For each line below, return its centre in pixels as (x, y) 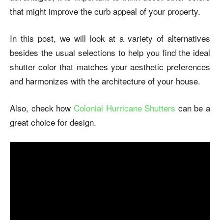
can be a (194, 108)
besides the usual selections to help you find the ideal (110, 52)
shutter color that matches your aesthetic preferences (110, 67)
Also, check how (42, 108)
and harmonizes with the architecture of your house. (105, 81)
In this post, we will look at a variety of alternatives (110, 38)
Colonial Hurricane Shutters (124, 108)
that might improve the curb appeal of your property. (106, 11)
